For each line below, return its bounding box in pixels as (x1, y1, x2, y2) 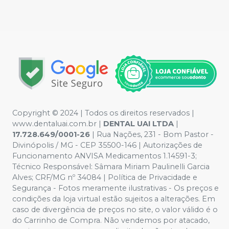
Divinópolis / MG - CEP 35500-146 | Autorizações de (12, 140, 202, 150)
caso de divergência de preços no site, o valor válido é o (12, 204, 218, 214)
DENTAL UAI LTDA (103, 119, 176, 128)
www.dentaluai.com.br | (12, 119, 103, 128)
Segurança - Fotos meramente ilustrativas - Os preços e (12, 183, 219, 193)
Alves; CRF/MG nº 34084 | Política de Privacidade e (12, 172, 197, 182)
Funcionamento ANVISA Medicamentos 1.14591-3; (12, 151, 197, 161)
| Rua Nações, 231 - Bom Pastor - (92, 129, 214, 139)
